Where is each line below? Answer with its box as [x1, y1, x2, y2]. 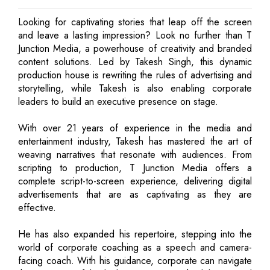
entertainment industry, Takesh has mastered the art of [18, 134, 252, 148]
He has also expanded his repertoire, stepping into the [18, 227, 252, 241]
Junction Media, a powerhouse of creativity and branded [18, 41, 252, 55]
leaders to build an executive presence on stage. [18, 94, 218, 108]
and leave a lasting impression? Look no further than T [18, 28, 252, 42]
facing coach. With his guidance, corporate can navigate [18, 253, 252, 268]
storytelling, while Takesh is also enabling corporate [18, 81, 252, 95]
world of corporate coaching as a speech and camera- [18, 240, 252, 254]
